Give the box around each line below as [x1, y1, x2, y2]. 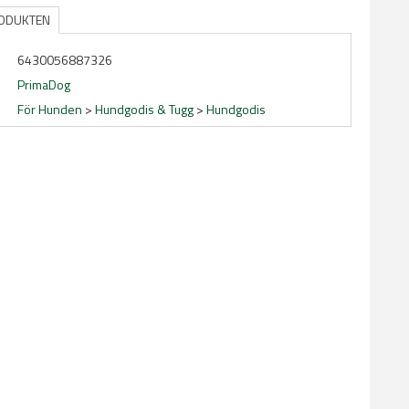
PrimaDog [17, 75, 70, 94]
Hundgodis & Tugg [95, 100, 194, 119]
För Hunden [17, 100, 82, 119]
